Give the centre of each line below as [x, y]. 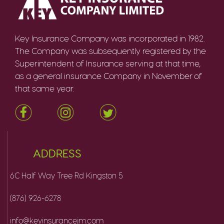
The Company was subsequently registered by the [110, 50]
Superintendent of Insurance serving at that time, [108, 63]
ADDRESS [57, 152]
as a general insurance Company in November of [108, 75]
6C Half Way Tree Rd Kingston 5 [67, 175]
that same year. [44, 88]
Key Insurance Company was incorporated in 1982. [110, 38]
